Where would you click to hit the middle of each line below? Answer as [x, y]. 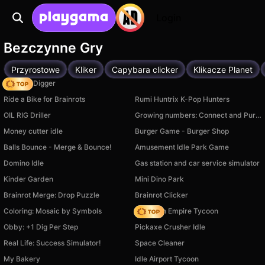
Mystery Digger [30, 83]
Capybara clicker [145, 69]
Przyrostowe [35, 69]
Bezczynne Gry [53, 48]
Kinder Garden [28, 179]
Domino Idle [24, 163]
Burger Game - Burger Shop [182, 131]
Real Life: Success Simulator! [52, 243]
